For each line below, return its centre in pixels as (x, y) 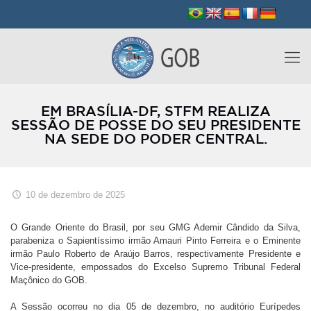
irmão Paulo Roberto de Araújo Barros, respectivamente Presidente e (155, 254)
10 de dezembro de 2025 (76, 195)
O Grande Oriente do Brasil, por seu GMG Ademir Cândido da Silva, (155, 227)
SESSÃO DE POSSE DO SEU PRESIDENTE (155, 126)
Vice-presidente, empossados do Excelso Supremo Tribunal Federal (155, 267)
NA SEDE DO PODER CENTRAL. (155, 140)
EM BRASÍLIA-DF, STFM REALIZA (155, 112)
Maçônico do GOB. (49, 280)
